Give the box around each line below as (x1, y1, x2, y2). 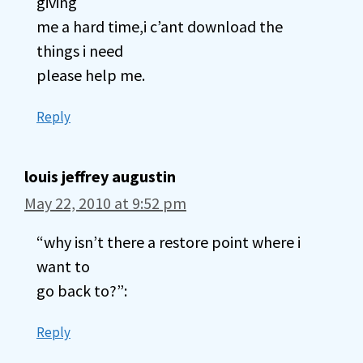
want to (36, 256, 90, 276)
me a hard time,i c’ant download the (36, 16, 283, 36)
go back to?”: (36, 280, 127, 301)
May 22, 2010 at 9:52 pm (24, 193, 186, 213)
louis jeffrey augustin (24, 166, 176, 186)
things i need (36, 41, 123, 61)
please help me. (36, 65, 145, 85)
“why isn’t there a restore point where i (36, 232, 301, 252)
